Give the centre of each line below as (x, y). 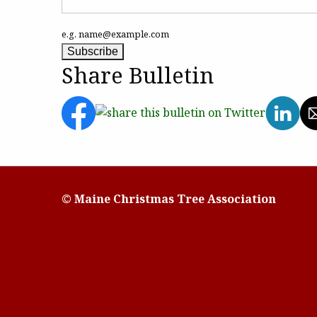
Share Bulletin (138, 75)
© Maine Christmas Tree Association (169, 199)
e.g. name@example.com (115, 34)
